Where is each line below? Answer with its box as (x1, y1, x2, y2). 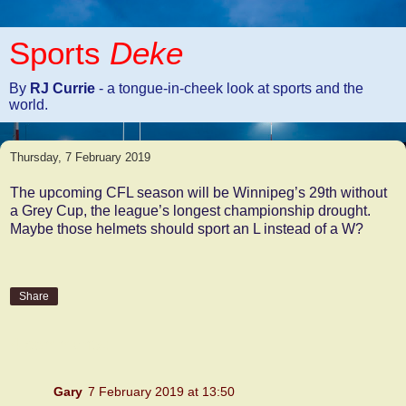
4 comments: (10, 334, 111, 354)
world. (9, 97, 48, 112)
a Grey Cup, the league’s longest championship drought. (10, 202, 371, 218)
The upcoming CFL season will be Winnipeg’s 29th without (10, 184, 387, 200)
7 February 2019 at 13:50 (88, 383, 235, 399)
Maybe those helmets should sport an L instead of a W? (10, 220, 363, 237)
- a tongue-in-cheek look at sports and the (99, 81, 363, 96)
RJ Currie (30, 81, 99, 96)
